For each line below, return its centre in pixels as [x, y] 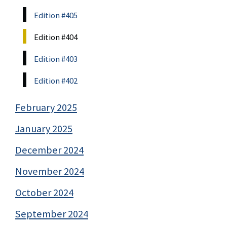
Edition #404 [56, 37]
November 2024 [50, 171]
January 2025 [44, 128]
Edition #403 [56, 59]
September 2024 [52, 214]
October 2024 [44, 192]
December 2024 [49, 150]
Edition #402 [56, 80]
